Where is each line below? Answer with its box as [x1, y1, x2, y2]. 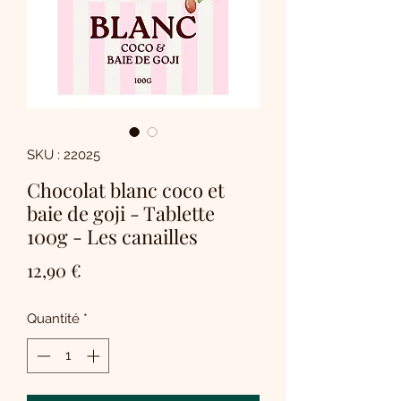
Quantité [27, 311, 80, 328]
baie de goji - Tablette [27, 200, 215, 227]
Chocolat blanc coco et [27, 176, 225, 204]
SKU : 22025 [27, 147, 100, 164]
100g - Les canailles [27, 223, 198, 251]
